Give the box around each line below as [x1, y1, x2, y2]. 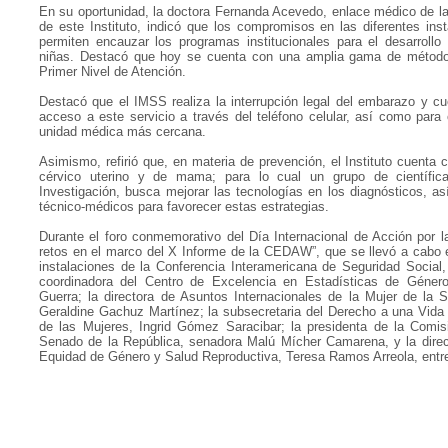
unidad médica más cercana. [39, 124, 206, 139]
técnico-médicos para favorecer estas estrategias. [39, 199, 329, 214]
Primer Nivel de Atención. [39, 64, 186, 79]
